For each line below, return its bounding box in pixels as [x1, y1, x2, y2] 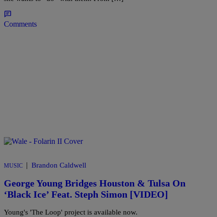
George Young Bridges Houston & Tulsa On [4, 178, 186, 189]
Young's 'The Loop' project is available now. [4, 208, 138, 216]
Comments [4, 20, 37, 29]
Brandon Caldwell [31, 161, 86, 170]
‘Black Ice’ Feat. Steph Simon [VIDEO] [4, 189, 168, 200]
